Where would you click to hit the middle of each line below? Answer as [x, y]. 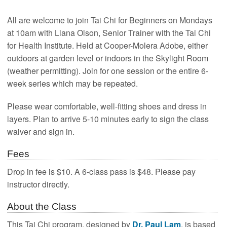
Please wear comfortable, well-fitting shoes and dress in [107, 106]
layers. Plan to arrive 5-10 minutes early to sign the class [108, 119]
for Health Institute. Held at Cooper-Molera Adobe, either [108, 46]
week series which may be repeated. [73, 84]
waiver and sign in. [41, 132]
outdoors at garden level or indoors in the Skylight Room [108, 58]
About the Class [42, 206]
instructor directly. [39, 184]
